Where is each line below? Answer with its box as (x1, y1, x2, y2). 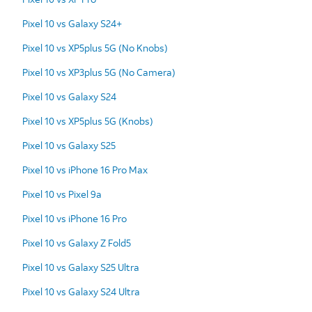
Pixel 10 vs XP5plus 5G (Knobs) (22, 114, 153, 127)
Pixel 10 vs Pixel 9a (22, 187, 102, 201)
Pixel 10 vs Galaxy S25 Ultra (22, 260, 139, 274)
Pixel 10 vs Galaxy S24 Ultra (22, 284, 140, 298)
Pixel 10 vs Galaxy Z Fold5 (22, 235, 131, 249)
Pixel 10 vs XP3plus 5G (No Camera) (22, 65, 175, 79)
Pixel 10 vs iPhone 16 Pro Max (22, 162, 148, 176)
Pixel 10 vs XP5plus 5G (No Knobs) (22, 40, 168, 54)
